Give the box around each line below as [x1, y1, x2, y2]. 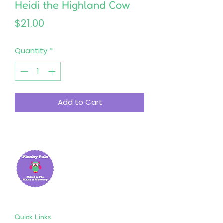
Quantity [15, 45, 47, 56]
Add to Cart [57, 97, 102, 108]
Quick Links [15, 212, 51, 221]
